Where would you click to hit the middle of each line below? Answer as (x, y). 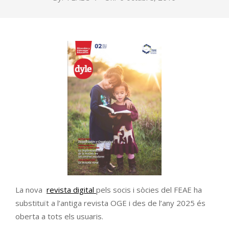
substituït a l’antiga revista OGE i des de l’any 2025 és (110, 203)
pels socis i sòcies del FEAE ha (149, 190)
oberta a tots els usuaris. (59, 216)
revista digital (71, 190)
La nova (31, 190)
